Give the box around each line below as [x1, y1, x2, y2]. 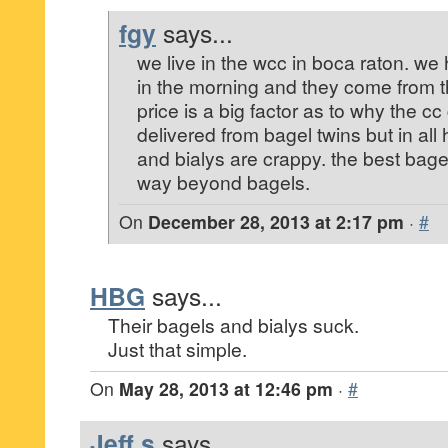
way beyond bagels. [137, 168, 310, 195]
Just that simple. [108, 335, 247, 362]
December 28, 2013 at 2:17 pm [148, 209, 404, 234]
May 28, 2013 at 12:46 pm [119, 376, 333, 401]
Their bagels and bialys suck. [108, 311, 359, 338]
